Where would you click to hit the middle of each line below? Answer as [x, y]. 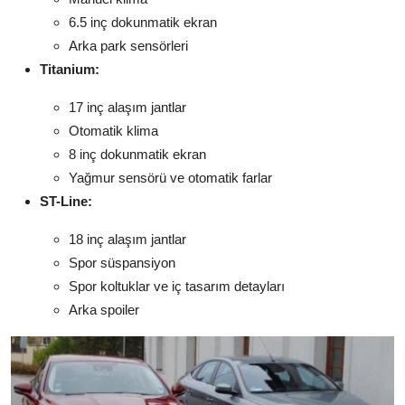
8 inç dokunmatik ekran [137, 155]
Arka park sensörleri [128, 46]
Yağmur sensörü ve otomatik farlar [170, 178]
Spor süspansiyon [122, 263]
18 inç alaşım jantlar [127, 240]
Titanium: [70, 70]
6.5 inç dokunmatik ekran [143, 23]
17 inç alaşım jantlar [127, 108]
